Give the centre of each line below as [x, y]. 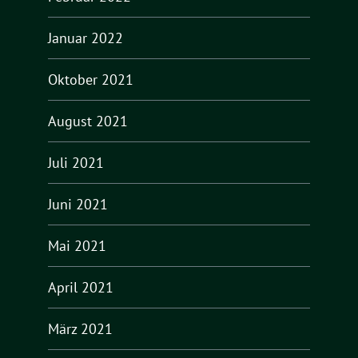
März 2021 [80, 328]
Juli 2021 [76, 162]
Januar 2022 [86, 38]
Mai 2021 [77, 245]
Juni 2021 [78, 204]
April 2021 [81, 287]
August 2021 [88, 121]
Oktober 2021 [91, 79]
